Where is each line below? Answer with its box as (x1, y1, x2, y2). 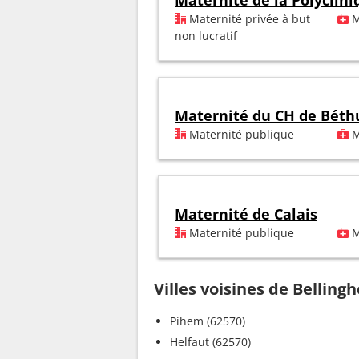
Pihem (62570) (170, 313, 245, 329)
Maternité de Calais (175, 204, 317, 224)
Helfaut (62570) (170, 334, 251, 350)
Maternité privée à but (186, 11, 310, 27)
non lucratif (175, 28, 237, 44)
